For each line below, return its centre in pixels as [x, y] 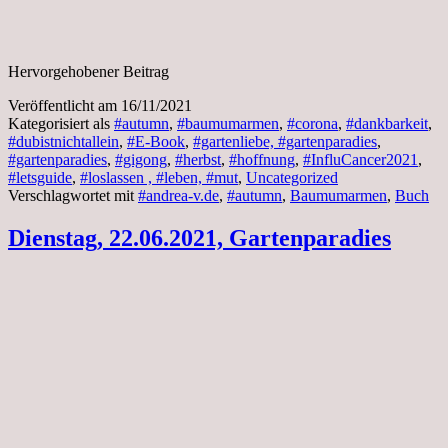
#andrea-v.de [178, 195]
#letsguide [40, 177]
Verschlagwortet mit [73, 195]
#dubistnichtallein [63, 141]
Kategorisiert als [61, 123]
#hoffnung [262, 159]
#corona [312, 123]
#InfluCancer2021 [360, 159]
